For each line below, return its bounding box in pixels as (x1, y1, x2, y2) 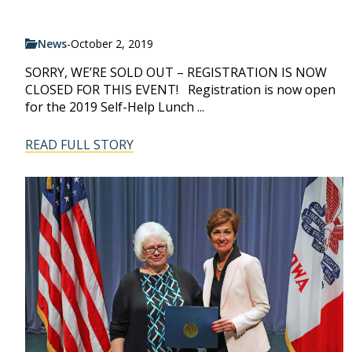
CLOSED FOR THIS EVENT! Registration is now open (25, 80, 335, 98)
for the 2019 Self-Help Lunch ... (25, 97, 204, 115)
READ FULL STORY (25, 135, 134, 153)
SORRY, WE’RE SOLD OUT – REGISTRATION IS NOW (25, 63, 327, 81)
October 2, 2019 (71, 35, 153, 51)
